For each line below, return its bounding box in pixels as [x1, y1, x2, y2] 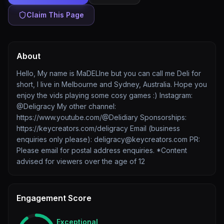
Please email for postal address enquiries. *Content [16, 146, 187, 154]
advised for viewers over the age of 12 [16, 157, 145, 165]
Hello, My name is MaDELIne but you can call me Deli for [16, 69, 201, 77]
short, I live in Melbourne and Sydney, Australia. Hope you [16, 80, 207, 88]
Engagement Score [16, 193, 91, 203]
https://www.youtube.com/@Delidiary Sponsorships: [16, 113, 186, 121]
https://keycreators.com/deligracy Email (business [16, 124, 180, 132]
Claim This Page [26, 10, 84, 19]
